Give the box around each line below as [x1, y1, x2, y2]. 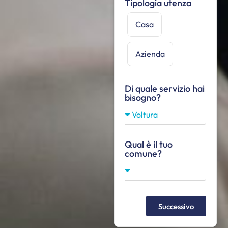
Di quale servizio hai [125, 82, 205, 95]
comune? [125, 148, 162, 160]
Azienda [135, 49, 165, 60]
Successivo [158, 201, 194, 211]
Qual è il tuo [125, 138, 173, 151]
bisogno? [125, 92, 161, 104]
